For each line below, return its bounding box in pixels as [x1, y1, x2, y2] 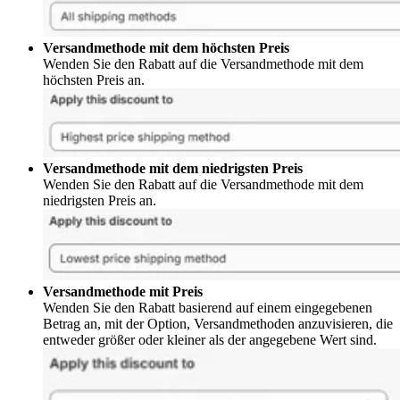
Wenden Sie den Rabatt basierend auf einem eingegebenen [43, 299, 372, 315]
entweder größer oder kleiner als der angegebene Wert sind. [43, 331, 377, 347]
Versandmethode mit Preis [43, 283, 203, 299]
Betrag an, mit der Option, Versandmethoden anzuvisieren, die [43, 315, 393, 331]
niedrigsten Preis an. [43, 192, 156, 208]
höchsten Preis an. [43, 71, 145, 87]
